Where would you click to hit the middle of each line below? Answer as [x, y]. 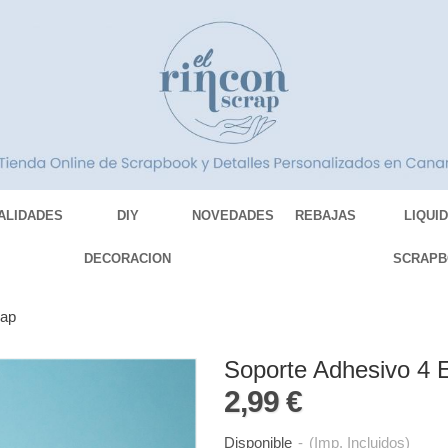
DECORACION [128, 259]
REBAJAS [326, 216]
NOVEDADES [233, 216]
